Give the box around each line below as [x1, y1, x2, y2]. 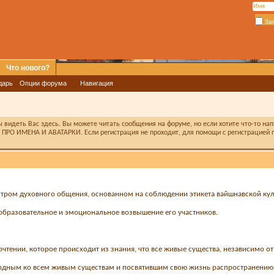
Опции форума [20, 80, 67, 87]
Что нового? [6, 64, 50, 72]
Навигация [80, 80, 113, 87]
